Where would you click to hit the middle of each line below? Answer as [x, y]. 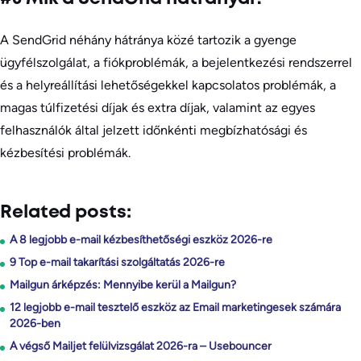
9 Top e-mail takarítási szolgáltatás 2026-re [117, 262]
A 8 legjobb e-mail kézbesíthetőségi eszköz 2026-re [141, 239]
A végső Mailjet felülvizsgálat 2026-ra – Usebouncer [141, 346]
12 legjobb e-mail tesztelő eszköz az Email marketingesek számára [175, 307]
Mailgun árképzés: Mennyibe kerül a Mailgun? [123, 284]
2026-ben [35, 323]
